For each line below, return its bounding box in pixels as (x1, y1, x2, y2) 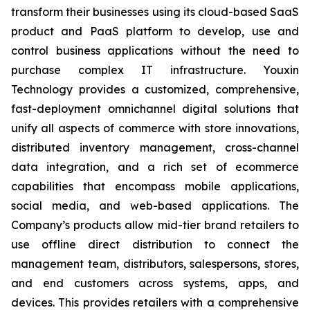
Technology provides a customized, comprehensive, (11, 82, 299, 96)
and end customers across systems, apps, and (11, 276, 299, 290)
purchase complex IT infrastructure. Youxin (11, 63, 299, 77)
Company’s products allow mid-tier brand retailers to (11, 218, 299, 232)
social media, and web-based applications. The (11, 199, 299, 212)
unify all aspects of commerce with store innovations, (11, 121, 299, 135)
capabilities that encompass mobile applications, (11, 179, 299, 193)
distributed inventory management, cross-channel (11, 140, 299, 154)
